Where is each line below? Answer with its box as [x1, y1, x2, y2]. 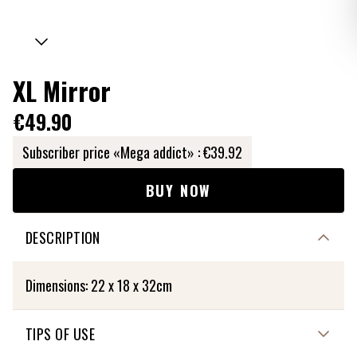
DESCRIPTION [25, 227, 100, 248]
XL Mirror [13, 72, 111, 109]
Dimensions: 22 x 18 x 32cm [25, 275, 172, 296]
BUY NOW [145, 180, 212, 201]
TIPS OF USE [25, 324, 95, 344]
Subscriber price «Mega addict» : [22, 142, 200, 163]
